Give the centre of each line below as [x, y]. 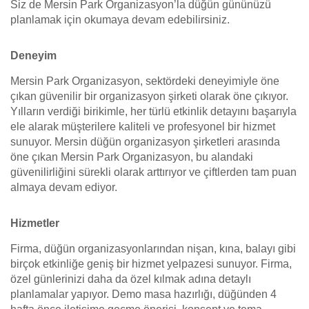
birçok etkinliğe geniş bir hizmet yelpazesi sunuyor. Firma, [151, 264]
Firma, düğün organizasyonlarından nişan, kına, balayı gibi [153, 249]
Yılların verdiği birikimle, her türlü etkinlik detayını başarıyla [153, 111]
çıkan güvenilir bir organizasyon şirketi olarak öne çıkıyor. [149, 96]
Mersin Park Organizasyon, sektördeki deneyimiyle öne [145, 81]
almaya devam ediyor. [64, 187]
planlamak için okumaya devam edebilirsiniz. [120, 20]
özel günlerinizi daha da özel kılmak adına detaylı [131, 279]
